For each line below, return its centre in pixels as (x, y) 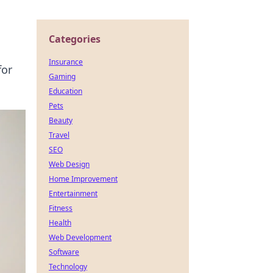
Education (66, 91)
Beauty (61, 120)
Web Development (80, 237)
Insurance (66, 62)
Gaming (62, 76)
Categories (75, 39)
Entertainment (73, 193)
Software (64, 252)
